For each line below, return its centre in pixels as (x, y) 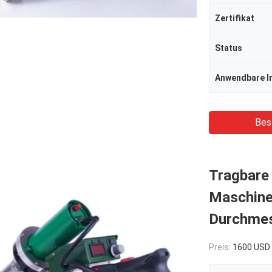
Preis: (221, 247)
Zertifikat (235, 18)
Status (229, 48)
